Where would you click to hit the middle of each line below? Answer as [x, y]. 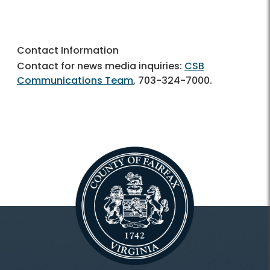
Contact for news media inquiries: [101, 66]
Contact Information [68, 50]
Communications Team [75, 80]
